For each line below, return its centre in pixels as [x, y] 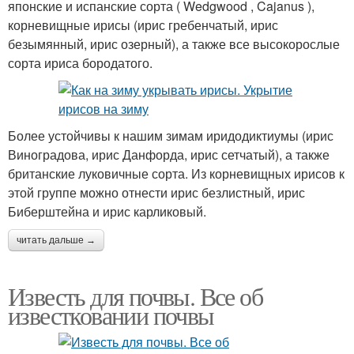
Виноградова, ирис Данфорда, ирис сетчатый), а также [169, 155]
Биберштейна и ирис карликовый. [107, 212]
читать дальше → [56, 241]
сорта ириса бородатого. [80, 63]
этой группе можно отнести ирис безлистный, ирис [156, 193]
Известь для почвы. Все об [135, 296]
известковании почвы [111, 315]
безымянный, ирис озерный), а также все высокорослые [174, 44]
